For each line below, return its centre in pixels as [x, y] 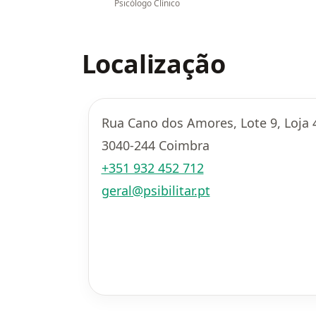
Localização [153, 64]
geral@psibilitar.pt [156, 190]
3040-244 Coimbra [155, 145]
